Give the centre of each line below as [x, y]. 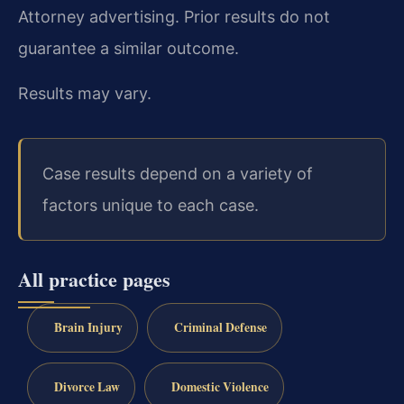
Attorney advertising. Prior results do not [174, 17]
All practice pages [94, 280]
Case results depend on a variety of [178, 174]
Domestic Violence [220, 386]
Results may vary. [85, 93]
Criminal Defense [220, 327]
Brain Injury [88, 327]
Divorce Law [87, 386]
